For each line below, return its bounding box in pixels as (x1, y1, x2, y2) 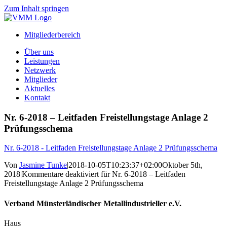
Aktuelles (24, 84, 55, 93)
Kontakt (24, 93, 50, 102)
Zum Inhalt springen (4, 4, 69, 13)
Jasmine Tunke (19, 161, 67, 170)
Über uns (24, 48, 54, 56)
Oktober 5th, (162, 161, 203, 170)
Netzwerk (24, 66, 56, 74)
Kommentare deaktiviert (22, 170, 99, 179)
